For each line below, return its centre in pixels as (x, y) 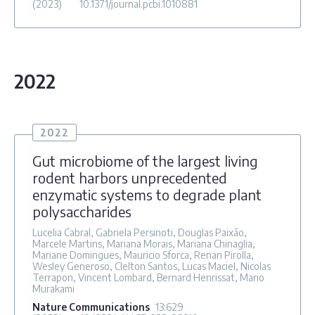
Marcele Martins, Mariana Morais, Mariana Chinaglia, (144, 243)
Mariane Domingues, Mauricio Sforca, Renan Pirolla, (143, 255)
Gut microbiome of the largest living (145, 160)
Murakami (53, 288)
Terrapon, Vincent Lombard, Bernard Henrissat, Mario (148, 277)
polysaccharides (82, 211)
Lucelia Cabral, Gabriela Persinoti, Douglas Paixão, (140, 232)
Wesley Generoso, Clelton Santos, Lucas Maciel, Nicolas (152, 266)
